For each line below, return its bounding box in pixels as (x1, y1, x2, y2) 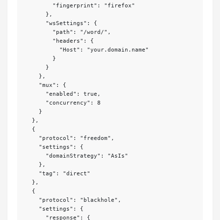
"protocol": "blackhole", (25, 197, 39, 203)
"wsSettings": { (25, 20, 46, 27)
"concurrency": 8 (25, 100, 46, 106)
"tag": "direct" (25, 170, 39, 177)
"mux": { (25, 82, 39, 88)
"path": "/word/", (25, 29, 53, 35)
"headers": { (25, 38, 53, 44)
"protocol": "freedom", (25, 135, 39, 141)
